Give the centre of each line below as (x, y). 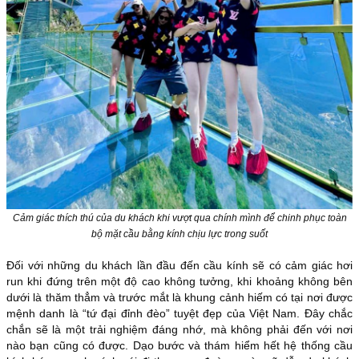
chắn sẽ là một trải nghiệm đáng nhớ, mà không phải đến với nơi (179, 329)
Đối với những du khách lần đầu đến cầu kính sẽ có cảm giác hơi (179, 265)
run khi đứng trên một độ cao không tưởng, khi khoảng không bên (179, 281)
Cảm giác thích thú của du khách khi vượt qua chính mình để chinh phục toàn (179, 218)
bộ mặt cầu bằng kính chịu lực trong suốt (179, 234)
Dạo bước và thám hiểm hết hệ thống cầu (243, 345)
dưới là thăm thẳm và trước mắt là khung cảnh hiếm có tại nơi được (179, 297)
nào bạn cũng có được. (70, 345)
